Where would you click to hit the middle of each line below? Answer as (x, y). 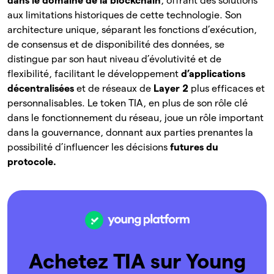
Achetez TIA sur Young (137, 261)
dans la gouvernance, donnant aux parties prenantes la (130, 133)
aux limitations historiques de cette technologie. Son (124, 15)
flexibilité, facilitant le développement (94, 74)
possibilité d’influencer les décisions (89, 147)
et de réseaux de (114, 89)
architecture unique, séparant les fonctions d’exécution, (132, 30)
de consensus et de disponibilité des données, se (116, 45)
